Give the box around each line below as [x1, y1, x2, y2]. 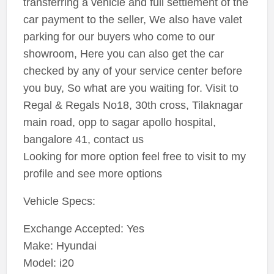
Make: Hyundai [23, 240, 97, 253]
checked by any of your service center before [23, 65, 242, 78]
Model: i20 [23, 257, 74, 270]
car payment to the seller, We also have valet [23, 13, 242, 26]
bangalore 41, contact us [23, 133, 144, 146]
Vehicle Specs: [23, 195, 95, 208]
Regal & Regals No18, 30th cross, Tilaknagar [23, 99, 243, 112]
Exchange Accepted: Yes [23, 223, 144, 235]
